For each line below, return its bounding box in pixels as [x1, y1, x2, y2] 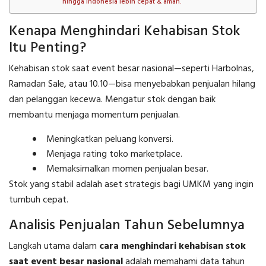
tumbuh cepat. [9, 192, 68, 208]
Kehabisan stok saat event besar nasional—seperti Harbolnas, [9, 61, 254, 77]
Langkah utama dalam [9, 238, 99, 254]
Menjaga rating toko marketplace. [46, 146, 182, 162]
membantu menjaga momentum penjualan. [9, 107, 180, 123]
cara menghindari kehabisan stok [99, 238, 246, 254]
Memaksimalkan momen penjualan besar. [46, 161, 208, 177]
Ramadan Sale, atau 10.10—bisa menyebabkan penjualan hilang [9, 76, 255, 92]
